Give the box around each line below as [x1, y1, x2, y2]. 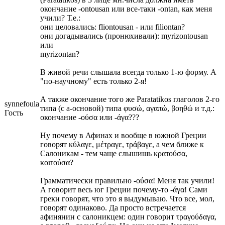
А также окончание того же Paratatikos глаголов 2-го [40, 94, 219, 103]
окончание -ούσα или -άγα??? [40, 113, 139, 122]
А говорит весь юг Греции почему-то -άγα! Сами [40, 185, 207, 194]
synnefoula [5, 99, 39, 108]
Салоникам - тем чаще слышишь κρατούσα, [40, 149, 187, 158]
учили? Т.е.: [40, 13, 80, 22]
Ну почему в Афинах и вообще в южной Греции [40, 131, 206, 140]
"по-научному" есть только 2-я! [40, 76, 147, 85]
